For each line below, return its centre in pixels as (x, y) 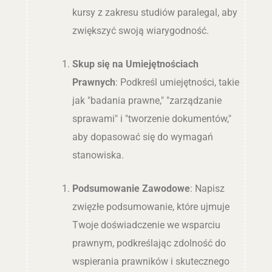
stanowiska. (98, 155)
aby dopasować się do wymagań (143, 137)
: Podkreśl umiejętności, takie (178, 82)
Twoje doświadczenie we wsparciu (147, 225)
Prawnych (94, 82)
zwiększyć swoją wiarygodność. (141, 31)
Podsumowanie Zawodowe (131, 188)
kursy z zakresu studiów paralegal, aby (155, 13)
